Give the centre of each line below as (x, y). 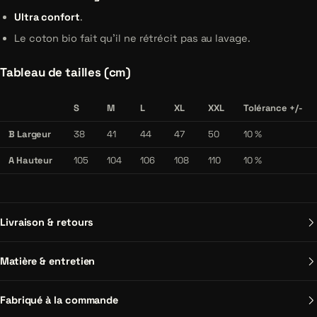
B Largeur (30, 134)
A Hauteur (31, 160)
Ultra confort (47, 17)
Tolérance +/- (273, 108)
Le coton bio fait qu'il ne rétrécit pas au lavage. (132, 38)
